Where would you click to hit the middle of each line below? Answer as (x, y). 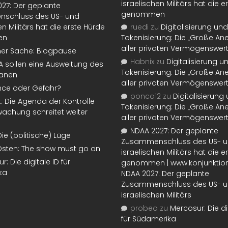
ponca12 (146, 96)
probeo (144, 208)
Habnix (142, 62)
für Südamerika (149, 219)
